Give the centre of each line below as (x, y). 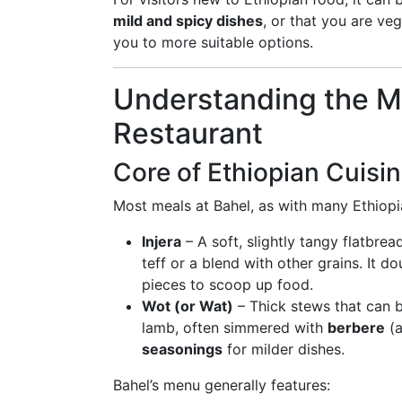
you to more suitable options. (213, 42)
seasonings (182, 349)
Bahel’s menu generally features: (222, 385)
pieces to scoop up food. (227, 284)
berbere (356, 328)
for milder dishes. (284, 349)
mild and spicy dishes (188, 21)
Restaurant (188, 133)
